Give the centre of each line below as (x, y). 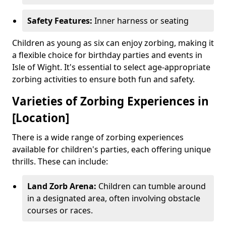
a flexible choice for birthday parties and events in (107, 55)
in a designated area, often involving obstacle (114, 198)
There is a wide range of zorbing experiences (98, 137)
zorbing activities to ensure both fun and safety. (103, 79)
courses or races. (60, 210)
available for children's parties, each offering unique (111, 149)
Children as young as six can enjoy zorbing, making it (113, 43)
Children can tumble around (151, 186)
